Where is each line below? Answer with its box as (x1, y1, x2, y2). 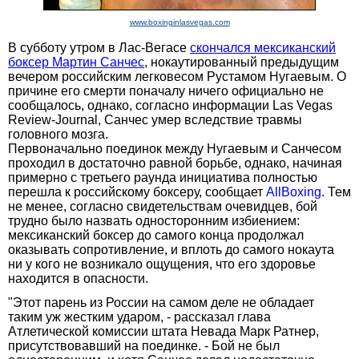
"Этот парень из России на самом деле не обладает (8, 295, 314, 309)
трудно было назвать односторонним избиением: (8, 213, 300, 228)
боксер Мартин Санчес (8, 54, 144, 69)
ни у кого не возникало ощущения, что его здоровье (8, 256, 316, 271)
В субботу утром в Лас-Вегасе (8, 40, 190, 54)
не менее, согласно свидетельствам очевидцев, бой (8, 199, 317, 213)
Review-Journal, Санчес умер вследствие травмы (8, 112, 302, 127)
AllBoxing (266, 184, 321, 199)
